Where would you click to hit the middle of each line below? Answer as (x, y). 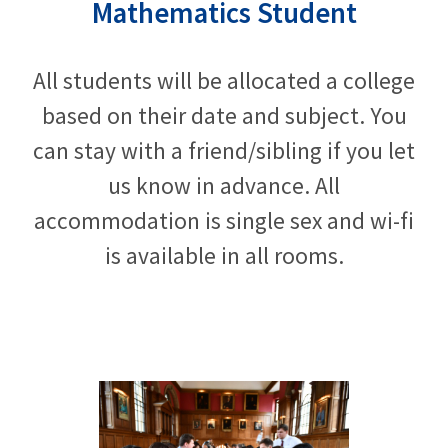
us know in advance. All (224, 186)
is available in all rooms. (224, 256)
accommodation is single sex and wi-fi (224, 221)
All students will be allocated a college (224, 81)
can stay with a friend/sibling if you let (224, 151)
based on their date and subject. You (224, 116)
